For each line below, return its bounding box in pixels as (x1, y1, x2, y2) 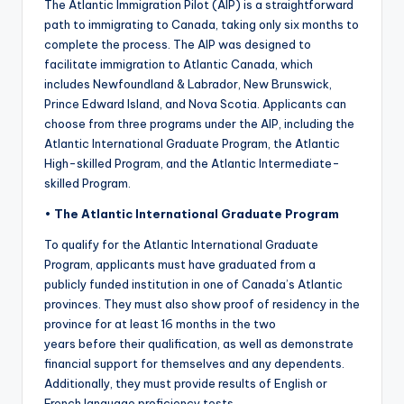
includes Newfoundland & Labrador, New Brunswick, (44, 77, 332, 92)
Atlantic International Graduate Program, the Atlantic (44, 136, 340, 151)
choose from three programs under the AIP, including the (44, 116, 354, 132)
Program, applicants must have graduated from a (44, 257, 316, 272)
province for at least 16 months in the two (44, 317, 276, 332)
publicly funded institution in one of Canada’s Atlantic (44, 277, 343, 292)
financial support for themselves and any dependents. (44, 356, 344, 372)
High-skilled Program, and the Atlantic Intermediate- (44, 156, 340, 171)
